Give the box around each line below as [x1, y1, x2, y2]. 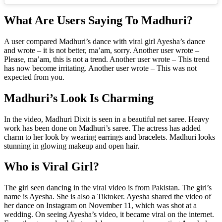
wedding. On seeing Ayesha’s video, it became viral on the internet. [4, 210, 214, 219]
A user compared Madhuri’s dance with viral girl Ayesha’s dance [4, 37, 205, 46]
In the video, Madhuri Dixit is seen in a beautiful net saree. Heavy [4, 114, 209, 123]
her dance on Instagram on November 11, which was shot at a [4, 201, 197, 210]
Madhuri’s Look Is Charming [4, 91, 154, 105]
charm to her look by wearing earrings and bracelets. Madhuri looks [4, 132, 215, 141]
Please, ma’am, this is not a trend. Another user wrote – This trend [4, 55, 210, 63]
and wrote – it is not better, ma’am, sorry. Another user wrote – [4, 46, 199, 55]
